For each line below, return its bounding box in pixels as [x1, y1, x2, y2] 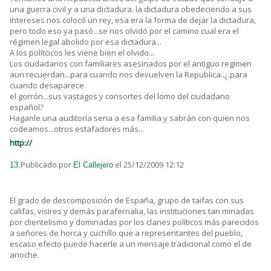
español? [10, 102, 44, 113]
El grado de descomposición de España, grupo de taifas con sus [10, 195, 244, 206]
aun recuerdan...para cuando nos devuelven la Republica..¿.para [10, 69, 247, 80]
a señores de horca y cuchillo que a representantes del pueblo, [10, 227, 243, 239]
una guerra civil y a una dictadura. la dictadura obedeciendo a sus [10, 4, 252, 15]
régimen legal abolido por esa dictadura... [10, 36, 162, 48]
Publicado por [21, 159, 73, 171]
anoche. [10, 249, 39, 261]
